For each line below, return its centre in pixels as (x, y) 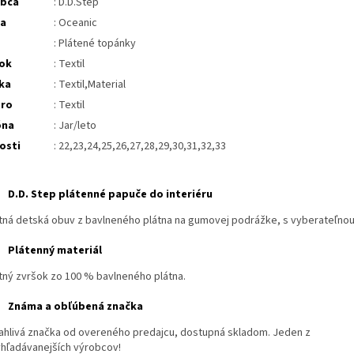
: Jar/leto (75, 125)
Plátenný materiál (55, 250)
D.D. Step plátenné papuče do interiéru (110, 194)
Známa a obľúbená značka (75, 306)
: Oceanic (75, 23)
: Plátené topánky (95, 43)
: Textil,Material (90, 84)
